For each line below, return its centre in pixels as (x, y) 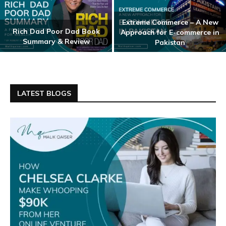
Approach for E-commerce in (170, 33)
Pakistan (170, 43)
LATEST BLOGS (44, 94)
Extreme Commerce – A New (170, 22)
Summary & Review (56, 42)
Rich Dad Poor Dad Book (56, 32)
